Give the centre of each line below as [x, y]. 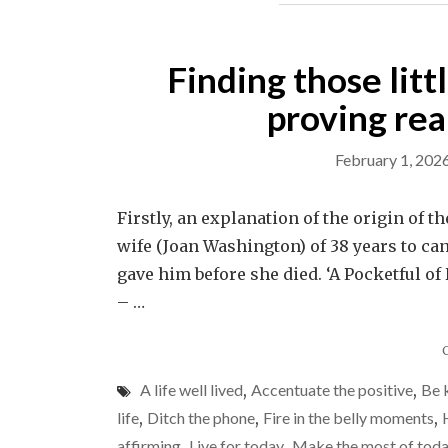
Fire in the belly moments [348, 417]
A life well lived [191, 389]
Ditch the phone [201, 417]
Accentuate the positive [332, 389]
